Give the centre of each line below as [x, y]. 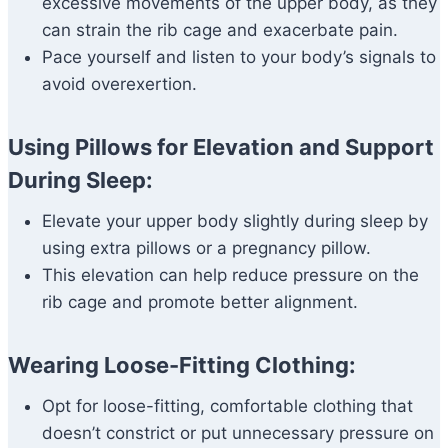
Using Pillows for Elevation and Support [221, 147]
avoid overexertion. [119, 84]
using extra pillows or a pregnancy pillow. [206, 248]
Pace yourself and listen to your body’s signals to [239, 57]
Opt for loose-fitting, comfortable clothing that [227, 406]
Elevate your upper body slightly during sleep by [235, 221]
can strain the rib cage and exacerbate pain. [220, 30]
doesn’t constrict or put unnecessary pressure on [238, 433]
